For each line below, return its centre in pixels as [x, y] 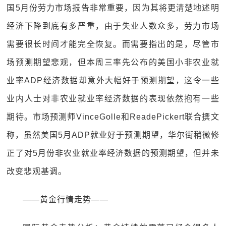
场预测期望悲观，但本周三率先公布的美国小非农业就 [113, 62]
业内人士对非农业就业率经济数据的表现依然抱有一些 [113, 99]
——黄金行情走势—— [66, 200]
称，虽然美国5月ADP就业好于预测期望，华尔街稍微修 [113, 135]
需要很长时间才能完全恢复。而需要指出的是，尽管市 [113, 44]
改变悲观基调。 [37, 171]
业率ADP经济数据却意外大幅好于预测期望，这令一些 [113, 80]
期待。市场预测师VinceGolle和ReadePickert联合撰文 [113, 117]
